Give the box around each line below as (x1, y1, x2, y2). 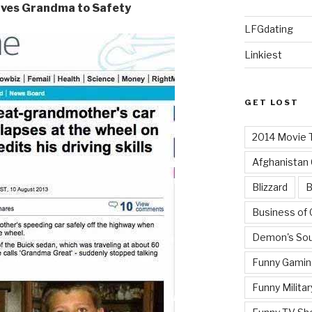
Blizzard (251, 180, 288, 193)
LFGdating (244, 22, 293, 35)
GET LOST (244, 97, 299, 107)
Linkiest (244, 48, 282, 61)
